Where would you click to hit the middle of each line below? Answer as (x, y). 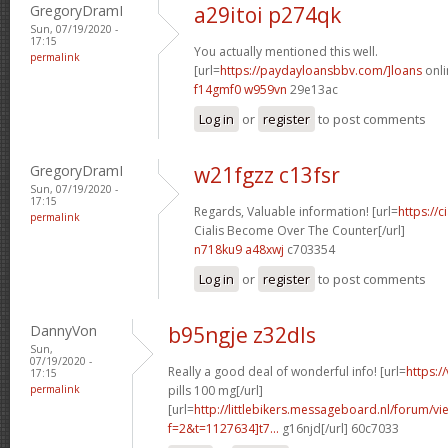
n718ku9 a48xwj (239, 249)
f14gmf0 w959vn (240, 89)
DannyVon (63, 330)
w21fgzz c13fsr (267, 174)
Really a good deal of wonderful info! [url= (287, 371)
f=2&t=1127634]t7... (223, 428)
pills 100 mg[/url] (215, 390)
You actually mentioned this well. (286, 51)
